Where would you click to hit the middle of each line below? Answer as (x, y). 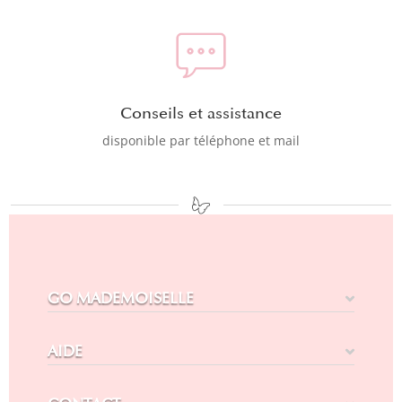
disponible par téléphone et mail (201, 141)
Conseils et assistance (201, 114)
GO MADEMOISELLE (120, 299)
